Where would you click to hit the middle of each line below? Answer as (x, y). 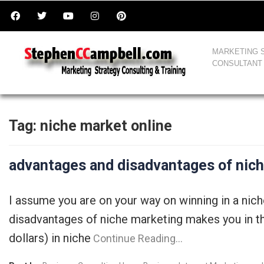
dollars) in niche (50, 238)
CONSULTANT (237, 63)
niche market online (106, 126)
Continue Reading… (137, 238)
